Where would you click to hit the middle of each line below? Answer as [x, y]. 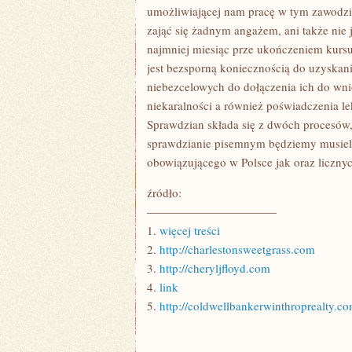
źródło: [164, 192]
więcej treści [190, 230]
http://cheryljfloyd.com [215, 268]
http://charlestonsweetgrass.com [237, 249]
